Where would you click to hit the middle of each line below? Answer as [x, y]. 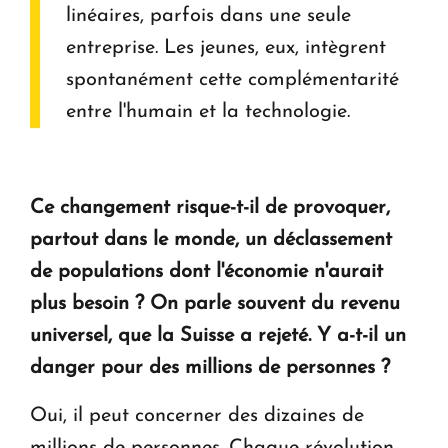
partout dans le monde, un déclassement [211, 239]
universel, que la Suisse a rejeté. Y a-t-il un [218, 335]
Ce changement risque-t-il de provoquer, [210, 207]
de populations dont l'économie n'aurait [206, 271]
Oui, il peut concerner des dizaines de [197, 415]
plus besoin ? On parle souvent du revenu [215, 303]
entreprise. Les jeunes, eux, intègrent [226, 47]
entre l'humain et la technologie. [208, 111]
